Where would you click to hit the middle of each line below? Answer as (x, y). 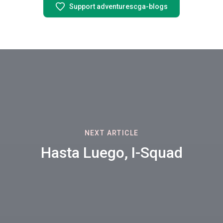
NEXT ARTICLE (111, 133)
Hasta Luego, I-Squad (111, 153)
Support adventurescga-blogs (118, 6)
